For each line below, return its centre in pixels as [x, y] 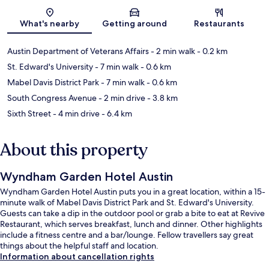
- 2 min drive [121, 98]
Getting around [134, 24]
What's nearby [50, 24]
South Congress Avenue [52, 98]
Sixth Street [29, 114]
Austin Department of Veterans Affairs [78, 51]
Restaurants [219, 24]
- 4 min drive [75, 114]
